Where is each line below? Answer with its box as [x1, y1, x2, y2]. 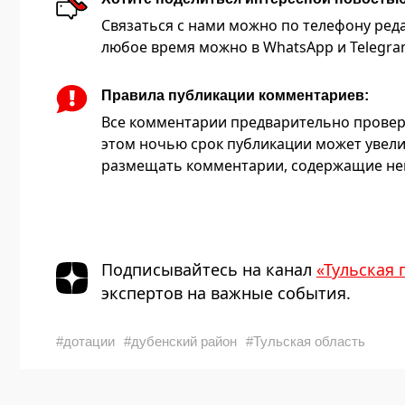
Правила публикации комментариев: [101, 87, 369, 103]
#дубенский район [124, 333, 237, 349]
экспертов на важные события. [101, 281, 351, 304]
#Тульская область [246, 333, 365, 349]
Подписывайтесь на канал [101, 258, 316, 280]
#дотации [56, 333, 115, 349]
